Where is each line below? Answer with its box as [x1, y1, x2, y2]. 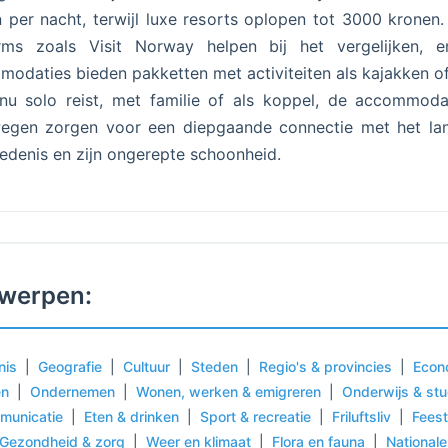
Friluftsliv [332, 408, 391, 425]
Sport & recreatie [200, 408, 311, 425]
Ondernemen [30, 383, 115, 400]
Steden [191, 358, 238, 375]
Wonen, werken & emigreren [136, 383, 321, 400]
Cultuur [123, 358, 170, 375]
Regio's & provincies [259, 358, 392, 375]
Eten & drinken [84, 408, 179, 425]
